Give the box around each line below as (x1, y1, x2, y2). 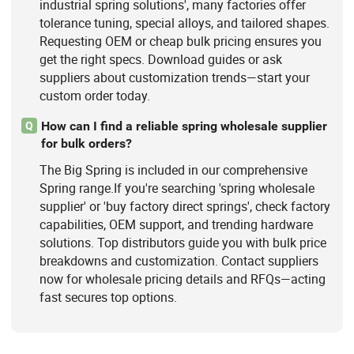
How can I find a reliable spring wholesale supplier (40, 118, 327, 134)
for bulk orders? (40, 135, 132, 151)
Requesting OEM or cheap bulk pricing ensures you (39, 32, 322, 50)
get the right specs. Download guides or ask (39, 50, 282, 68)
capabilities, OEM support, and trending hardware (39, 216, 313, 234)
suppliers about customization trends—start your (39, 68, 310, 86)
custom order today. (39, 86, 150, 104)
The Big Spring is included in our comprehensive (39, 161, 307, 179)
